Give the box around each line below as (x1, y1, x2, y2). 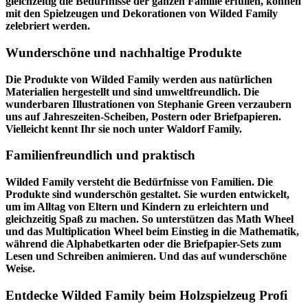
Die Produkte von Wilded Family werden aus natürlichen (5, 73, 272, 85)
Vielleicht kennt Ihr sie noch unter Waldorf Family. (5, 122, 242, 135)
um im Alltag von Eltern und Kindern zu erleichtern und (5, 201, 269, 213)
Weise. (5, 263, 35, 275)
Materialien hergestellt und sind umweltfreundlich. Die (5, 85, 259, 98)
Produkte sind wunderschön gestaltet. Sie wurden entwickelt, (5, 188, 289, 201)
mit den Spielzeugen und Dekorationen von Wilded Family (5, 8, 278, 20)
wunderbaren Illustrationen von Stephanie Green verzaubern (5, 98, 291, 110)
